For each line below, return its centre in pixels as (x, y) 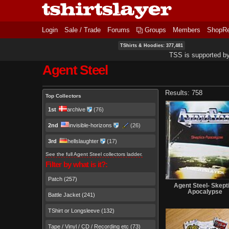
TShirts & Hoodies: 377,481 (152, 45)
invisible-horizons (90, 125)
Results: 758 (184, 93)
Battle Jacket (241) (72, 194)
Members (187, 30)
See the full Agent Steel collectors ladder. (94, 154)
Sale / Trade (83, 30)
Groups (155, 30)
